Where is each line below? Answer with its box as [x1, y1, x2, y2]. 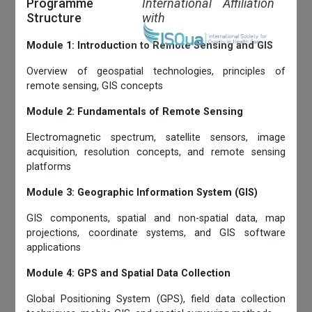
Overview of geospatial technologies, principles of [26, 65, 286, 78]
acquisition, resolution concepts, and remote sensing [26, 146, 286, 159]
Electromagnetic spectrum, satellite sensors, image [26, 132, 286, 144]
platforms [26, 161, 72, 173]
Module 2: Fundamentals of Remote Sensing [26, 106, 244, 118]
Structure [26, 10, 82, 26]
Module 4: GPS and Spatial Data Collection [26, 267, 231, 280]
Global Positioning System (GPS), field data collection [26, 293, 286, 306]
